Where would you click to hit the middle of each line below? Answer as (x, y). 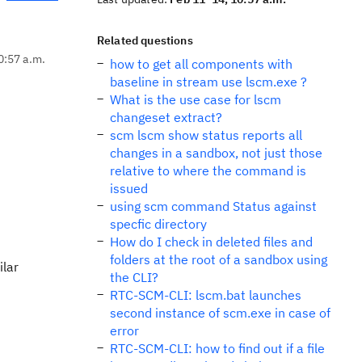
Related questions (145, 40)
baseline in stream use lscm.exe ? (208, 82)
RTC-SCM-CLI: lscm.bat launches (206, 295)
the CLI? (134, 277)
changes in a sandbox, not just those (216, 153)
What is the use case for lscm (196, 99)
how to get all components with (201, 64)
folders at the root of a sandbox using (219, 259)
